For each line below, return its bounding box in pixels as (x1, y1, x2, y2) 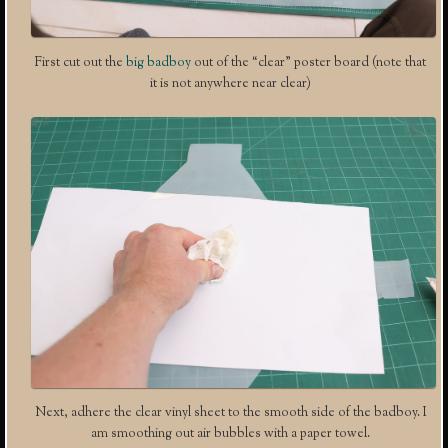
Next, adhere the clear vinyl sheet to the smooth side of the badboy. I (34, 404, 427, 423)
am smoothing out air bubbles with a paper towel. (91, 425, 370, 444)
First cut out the (35, 53, 126, 72)
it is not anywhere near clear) (150, 74, 311, 93)
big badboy (126, 53, 191, 72)
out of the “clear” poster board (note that (191, 53, 426, 72)
